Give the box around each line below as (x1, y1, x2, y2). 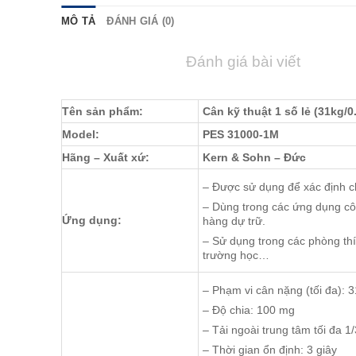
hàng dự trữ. (203, 214, 265, 227)
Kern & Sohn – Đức (203, 151, 306, 164)
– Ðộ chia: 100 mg (203, 303, 295, 316)
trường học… (203, 248, 269, 261)
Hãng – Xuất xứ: (62, 151, 149, 164)
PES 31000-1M (203, 128, 279, 141)
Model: (62, 128, 99, 141)
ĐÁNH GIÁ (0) (106, 15, 175, 28)
